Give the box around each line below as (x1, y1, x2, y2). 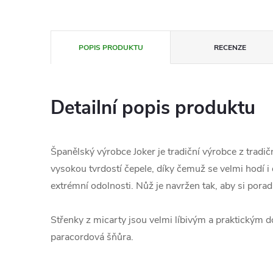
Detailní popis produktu (51, 95, 255, 121)
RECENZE (214, 43, 247, 52)
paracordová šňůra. (51, 230, 133, 244)
